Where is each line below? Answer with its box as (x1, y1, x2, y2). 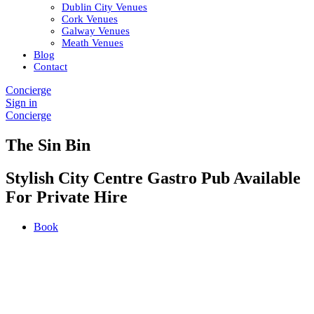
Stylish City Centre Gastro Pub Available (6, 168, 301, 187)
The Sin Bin (6, 135, 90, 154)
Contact (34, 61, 67, 72)
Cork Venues (62, 13, 118, 25)
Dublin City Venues (62, 1, 147, 13)
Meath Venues (62, 37, 123, 48)
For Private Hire (6, 187, 128, 206)
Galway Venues (62, 25, 130, 36)
